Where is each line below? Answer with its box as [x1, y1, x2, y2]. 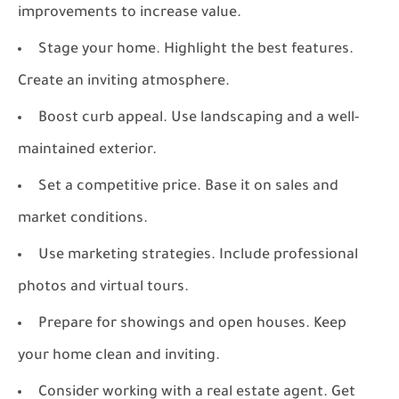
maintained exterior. [18, 142, 157, 159]
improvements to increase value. [18, 5, 241, 21]
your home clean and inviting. [18, 348, 220, 364]
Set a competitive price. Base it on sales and [38, 179, 338, 195]
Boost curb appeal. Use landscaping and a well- [38, 110, 359, 126]
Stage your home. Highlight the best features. [38, 42, 354, 58]
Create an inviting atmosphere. [18, 74, 230, 90]
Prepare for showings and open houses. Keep [38, 316, 346, 332]
